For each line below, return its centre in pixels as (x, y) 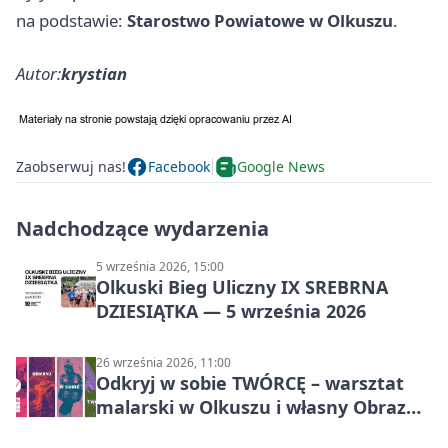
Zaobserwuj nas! (71, 167)
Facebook (179, 167)
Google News (281, 167)
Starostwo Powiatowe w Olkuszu (260, 20)
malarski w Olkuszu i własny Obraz (251, 406)
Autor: (38, 73)
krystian (94, 73)
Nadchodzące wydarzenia (142, 228)
